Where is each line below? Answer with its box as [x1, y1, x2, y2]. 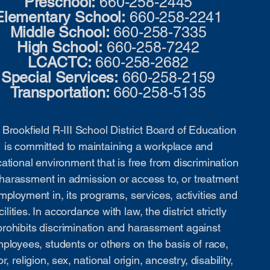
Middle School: [10, 24, 110, 41]
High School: [16, 39, 103, 56]
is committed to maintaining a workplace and [4, 140, 213, 152]
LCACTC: [28, 54, 92, 71]
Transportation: [10, 84, 113, 101]
